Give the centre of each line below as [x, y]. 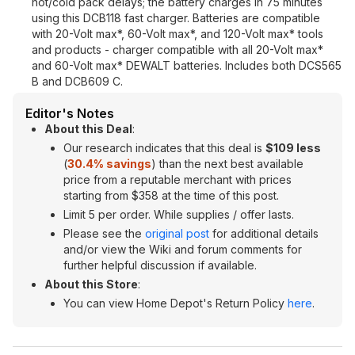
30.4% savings [109, 164]
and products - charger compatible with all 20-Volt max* [177, 50]
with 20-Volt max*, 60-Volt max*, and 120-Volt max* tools [177, 34]
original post [177, 233]
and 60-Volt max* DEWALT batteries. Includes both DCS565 [187, 65]
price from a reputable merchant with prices [177, 179]
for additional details [264, 233]
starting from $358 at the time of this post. [171, 195]
